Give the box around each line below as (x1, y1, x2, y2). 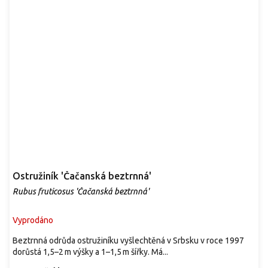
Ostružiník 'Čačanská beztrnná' (13, 170, 151, 182)
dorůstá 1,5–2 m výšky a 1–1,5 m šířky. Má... (13, 247, 168, 257)
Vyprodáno (13, 215, 53, 226)
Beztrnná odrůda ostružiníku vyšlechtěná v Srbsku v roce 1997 (13, 236, 244, 246)
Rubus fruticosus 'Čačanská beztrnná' (13, 187, 149, 197)
